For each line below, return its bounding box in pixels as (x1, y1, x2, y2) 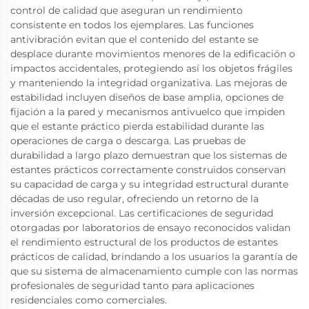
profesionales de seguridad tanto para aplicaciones (10, 279, 255, 292)
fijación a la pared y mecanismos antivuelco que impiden (10, 106, 285, 118)
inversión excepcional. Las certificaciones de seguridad (10, 207, 273, 219)
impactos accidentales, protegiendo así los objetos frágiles (10, 62, 292, 74)
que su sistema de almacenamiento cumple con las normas (10, 265, 298, 277)
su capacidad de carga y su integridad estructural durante (10, 178, 288, 190)
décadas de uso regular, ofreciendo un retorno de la (10, 192, 259, 205)
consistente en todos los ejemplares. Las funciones (10, 19, 254, 31)
